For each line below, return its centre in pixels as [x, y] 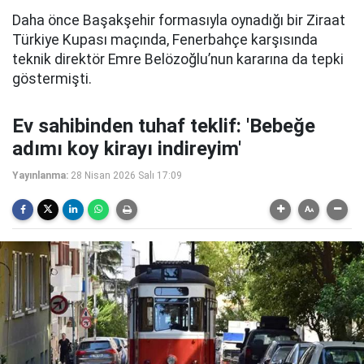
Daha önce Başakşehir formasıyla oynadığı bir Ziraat [179, 20]
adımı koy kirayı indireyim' [127, 149]
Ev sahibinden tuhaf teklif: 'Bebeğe [164, 126]
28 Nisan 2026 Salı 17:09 [126, 175]
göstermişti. [52, 79]
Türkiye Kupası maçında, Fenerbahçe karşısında [165, 40]
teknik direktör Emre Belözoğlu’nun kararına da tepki [178, 59]
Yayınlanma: [40, 175]
